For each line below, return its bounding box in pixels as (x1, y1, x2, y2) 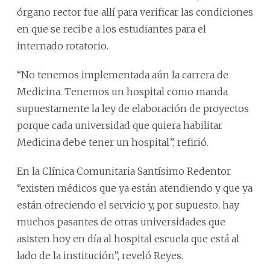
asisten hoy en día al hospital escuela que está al (17, 233, 239, 245)
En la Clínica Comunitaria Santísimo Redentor (17, 165, 231, 177)
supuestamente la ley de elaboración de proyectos (17, 102, 249, 115)
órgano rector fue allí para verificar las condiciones (17, 6, 253, 18)
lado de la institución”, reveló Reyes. (17, 250, 183, 262)
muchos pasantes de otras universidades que (17, 216, 225, 228)
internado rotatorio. (17, 40, 108, 52)
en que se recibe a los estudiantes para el (17, 23, 206, 35)
